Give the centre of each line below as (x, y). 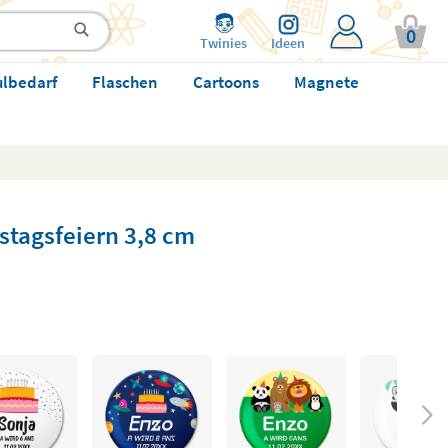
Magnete (326, 82)
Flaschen (124, 82)
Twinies (223, 42)
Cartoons (225, 82)
